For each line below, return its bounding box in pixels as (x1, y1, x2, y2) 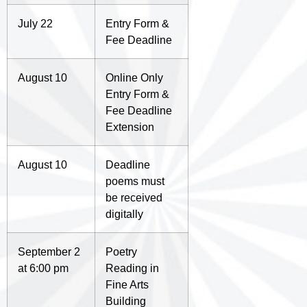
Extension (106, 121, 154, 134)
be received (106, 191, 162, 204)
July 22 (18, 17, 53, 30)
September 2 (18, 245, 80, 258)
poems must (106, 175, 164, 188)
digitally (106, 208, 143, 221)
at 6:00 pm (18, 262, 69, 275)
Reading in (106, 262, 159, 275)
